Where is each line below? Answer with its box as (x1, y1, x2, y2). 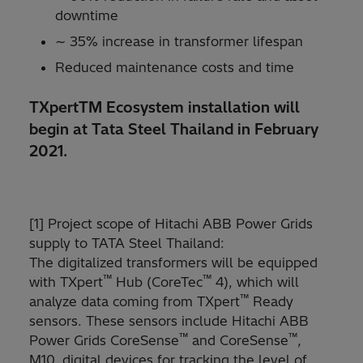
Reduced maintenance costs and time (55, 59, 294, 76)
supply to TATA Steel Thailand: (29, 235, 224, 252)
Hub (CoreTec (112, 274, 203, 291)
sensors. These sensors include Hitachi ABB (29, 313, 309, 330)
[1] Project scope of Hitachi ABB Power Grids (29, 216, 313, 233)
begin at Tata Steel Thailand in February (29, 120, 318, 139)
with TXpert (29, 274, 103, 291)
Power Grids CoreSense (29, 332, 179, 349)
